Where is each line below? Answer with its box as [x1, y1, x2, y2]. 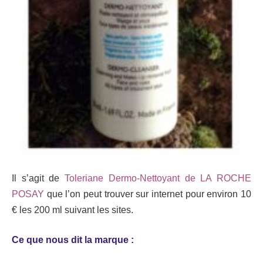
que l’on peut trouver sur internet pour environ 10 [44, 188, 251, 199]
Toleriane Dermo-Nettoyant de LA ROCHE [65, 173, 252, 183]
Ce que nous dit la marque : [12, 235, 134, 245]
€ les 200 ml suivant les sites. [12, 204, 133, 215]
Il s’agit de [12, 173, 65, 183]
